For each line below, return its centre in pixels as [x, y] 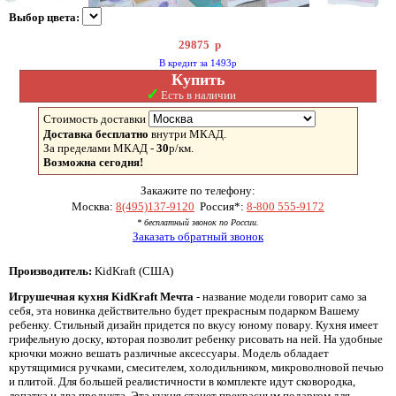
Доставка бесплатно [96, 134]
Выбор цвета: [46, 17]
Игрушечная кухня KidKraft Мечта [101, 297]
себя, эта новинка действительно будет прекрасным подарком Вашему [184, 311]
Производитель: [50, 271]
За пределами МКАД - [100, 148]
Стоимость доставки [95, 119]
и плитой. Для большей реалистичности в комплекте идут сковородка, [182, 381]
